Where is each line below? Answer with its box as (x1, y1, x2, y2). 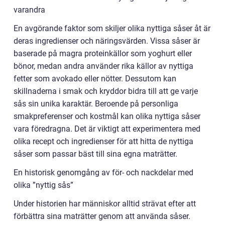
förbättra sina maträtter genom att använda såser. (14, 211, 190, 221)
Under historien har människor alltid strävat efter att (14, 199, 196, 208)
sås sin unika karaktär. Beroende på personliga (14, 99, 178, 108)
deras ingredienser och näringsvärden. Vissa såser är (14, 36, 200, 46)
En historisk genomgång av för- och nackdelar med (14, 168, 193, 177)
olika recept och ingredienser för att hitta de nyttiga (14, 137, 193, 146)
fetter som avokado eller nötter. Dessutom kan (14, 74, 176, 83)
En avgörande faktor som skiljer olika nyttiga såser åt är (14, 24, 210, 33)
